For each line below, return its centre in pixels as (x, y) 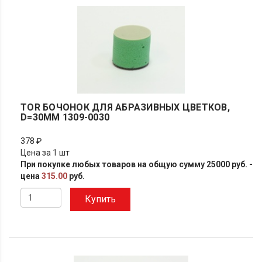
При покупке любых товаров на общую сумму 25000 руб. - (137, 164)
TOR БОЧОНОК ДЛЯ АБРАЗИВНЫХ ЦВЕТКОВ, (125, 107)
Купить (100, 199)
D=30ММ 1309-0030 (65, 117)
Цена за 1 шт (45, 153)
